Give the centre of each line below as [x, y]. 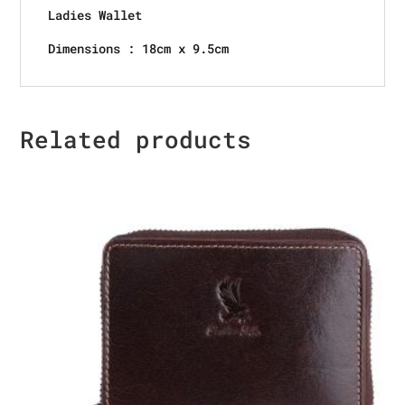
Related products [136, 139]
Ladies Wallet [95, 15]
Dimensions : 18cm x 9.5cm [139, 48]
